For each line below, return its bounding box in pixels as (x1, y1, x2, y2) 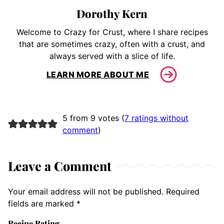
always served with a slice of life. (49, 51, 175, 61)
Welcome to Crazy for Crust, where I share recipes (16, 27, 208, 37)
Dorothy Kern (76, 6, 147, 21)
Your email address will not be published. (8, 186, 163, 197)
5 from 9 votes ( (62, 113, 124, 123)
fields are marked (8, 198, 76, 209)
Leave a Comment (8, 157, 111, 174)
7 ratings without (124, 113, 188, 123)
